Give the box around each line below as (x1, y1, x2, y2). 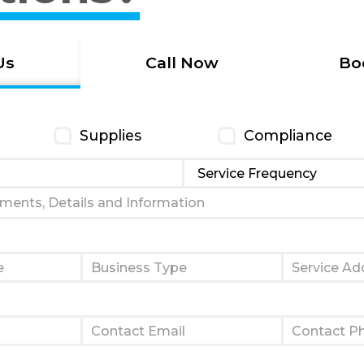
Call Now (145, 53, 219, 72)
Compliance (244, 127, 333, 144)
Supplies (79, 127, 141, 144)
